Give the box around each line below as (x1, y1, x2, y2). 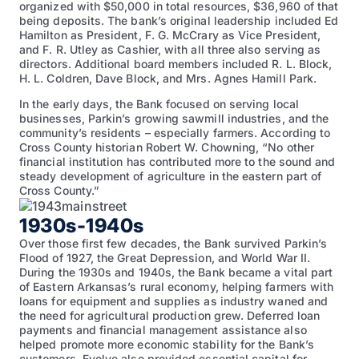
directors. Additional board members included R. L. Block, (19, 57, 333, 71)
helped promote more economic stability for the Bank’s (19, 337, 314, 352)
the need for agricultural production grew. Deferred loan (19, 309, 321, 323)
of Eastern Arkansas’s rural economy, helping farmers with (19, 280, 334, 294)
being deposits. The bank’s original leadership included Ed (19, 14, 339, 28)
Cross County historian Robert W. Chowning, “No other (19, 140, 314, 155)
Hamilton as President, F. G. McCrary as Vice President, (19, 28, 321, 42)
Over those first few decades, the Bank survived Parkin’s (19, 236, 328, 251)
